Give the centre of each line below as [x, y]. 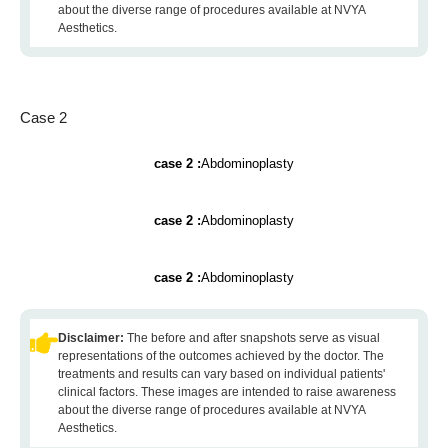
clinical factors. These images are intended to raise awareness [227, 392]
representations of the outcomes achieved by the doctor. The [221, 356]
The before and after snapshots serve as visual [253, 338]
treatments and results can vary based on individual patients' [221, 374]
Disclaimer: [92, 338]
